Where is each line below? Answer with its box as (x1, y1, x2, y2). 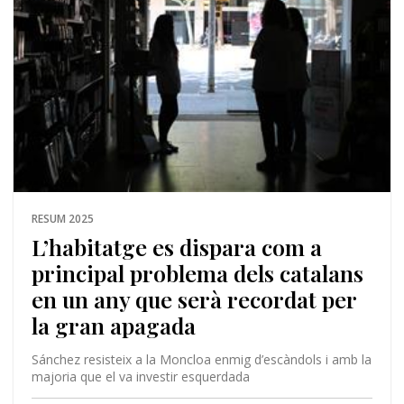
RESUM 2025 (31, 210, 94, 226)
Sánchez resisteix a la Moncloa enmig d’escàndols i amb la (31, 350, 372, 368)
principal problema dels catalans (31, 257, 363, 288)
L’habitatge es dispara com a (31, 231, 322, 262)
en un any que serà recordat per (31, 283, 356, 314)
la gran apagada (31, 309, 196, 340)
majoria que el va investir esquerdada (31, 367, 250, 385)
